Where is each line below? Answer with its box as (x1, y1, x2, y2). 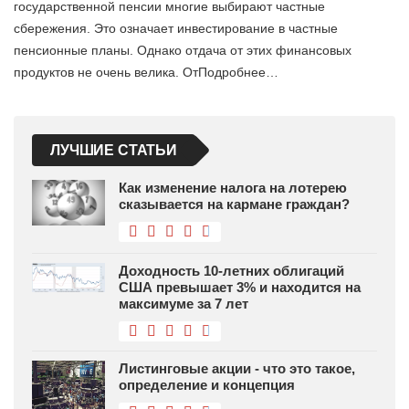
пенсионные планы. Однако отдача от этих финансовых (14, 43, 351, 58)
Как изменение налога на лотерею (119, 180, 347, 196)
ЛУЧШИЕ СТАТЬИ (50, 142, 177, 159)
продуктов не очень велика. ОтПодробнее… (14, 65, 278, 80)
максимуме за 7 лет (119, 296, 248, 312)
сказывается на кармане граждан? (119, 196, 350, 213)
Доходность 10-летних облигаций (119, 263, 344, 279)
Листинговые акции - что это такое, (119, 361, 355, 377)
